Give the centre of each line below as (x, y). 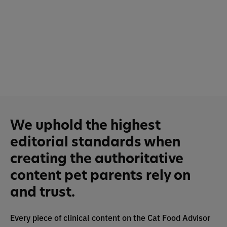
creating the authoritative (97, 159)
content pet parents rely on (100, 175)
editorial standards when (95, 142)
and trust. (43, 192)
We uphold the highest (85, 125)
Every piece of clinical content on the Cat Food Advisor (110, 218)
